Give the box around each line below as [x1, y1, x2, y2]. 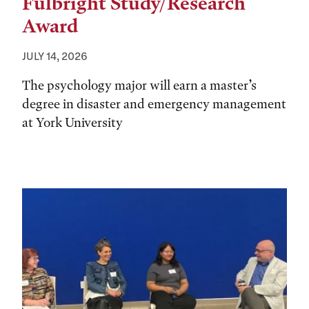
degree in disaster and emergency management [22, 96, 286, 112]
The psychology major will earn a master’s [22, 77, 257, 93]
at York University [22, 114, 123, 130]
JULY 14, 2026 [22, 50, 88, 62]
